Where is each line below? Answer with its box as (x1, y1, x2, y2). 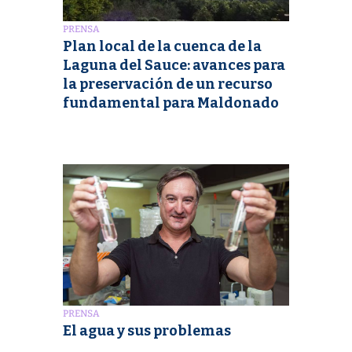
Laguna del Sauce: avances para (63, 56, 285, 74)
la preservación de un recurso (63, 75, 273, 93)
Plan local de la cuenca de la (63, 37, 262, 55)
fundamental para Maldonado (63, 93, 279, 112)
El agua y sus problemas (63, 321, 231, 339)
